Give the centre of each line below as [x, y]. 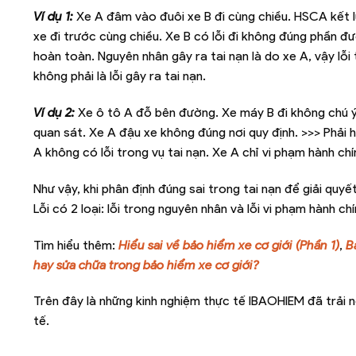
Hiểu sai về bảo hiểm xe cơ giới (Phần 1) [229, 245]
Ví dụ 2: [54, 113]
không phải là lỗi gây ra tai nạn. [120, 76]
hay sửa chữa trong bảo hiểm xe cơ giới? [146, 265]
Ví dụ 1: [53, 17]
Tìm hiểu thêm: [76, 245]
